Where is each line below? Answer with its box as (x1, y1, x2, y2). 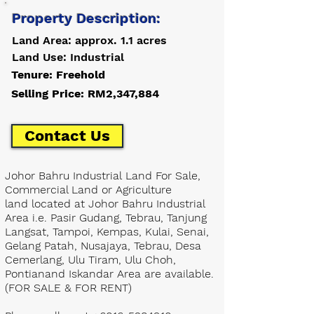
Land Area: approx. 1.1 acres (12, 34, 167, 47)
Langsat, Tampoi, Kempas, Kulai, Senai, (5, 225, 209, 238)
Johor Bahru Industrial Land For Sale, (5, 169, 200, 182)
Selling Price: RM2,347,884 (11, 87, 159, 100)
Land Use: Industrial (12, 50, 124, 64)
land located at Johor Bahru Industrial (5, 197, 205, 210)
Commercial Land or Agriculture (5, 183, 172, 196)
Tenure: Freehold (11, 68, 105, 81)
